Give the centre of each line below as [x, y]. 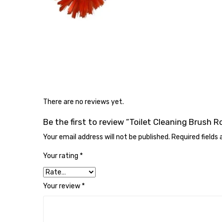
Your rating [61, 156]
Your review [62, 186]
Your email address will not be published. [107, 137]
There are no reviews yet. [83, 102]
